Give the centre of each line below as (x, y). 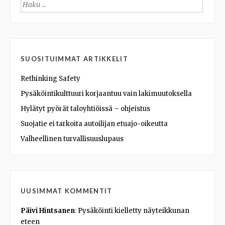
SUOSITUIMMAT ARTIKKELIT (74, 59)
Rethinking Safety (50, 79)
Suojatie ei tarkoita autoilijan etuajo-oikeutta (94, 124)
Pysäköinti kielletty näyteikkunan (134, 210)
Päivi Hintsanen (48, 210)
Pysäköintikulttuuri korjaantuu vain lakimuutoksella (106, 94)
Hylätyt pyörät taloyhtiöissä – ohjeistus (85, 109)
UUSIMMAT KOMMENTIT (67, 191)
